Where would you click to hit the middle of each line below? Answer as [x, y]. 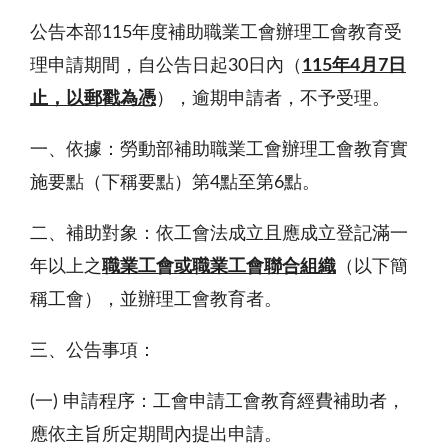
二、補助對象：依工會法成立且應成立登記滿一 [219, 233]
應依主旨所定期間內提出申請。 [156, 434]
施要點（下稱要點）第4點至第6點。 [175, 182]
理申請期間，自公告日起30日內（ [166, 65]
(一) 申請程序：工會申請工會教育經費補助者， [217, 401]
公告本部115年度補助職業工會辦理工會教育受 [216, 32]
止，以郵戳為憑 [93, 98]
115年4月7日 [354, 65]
